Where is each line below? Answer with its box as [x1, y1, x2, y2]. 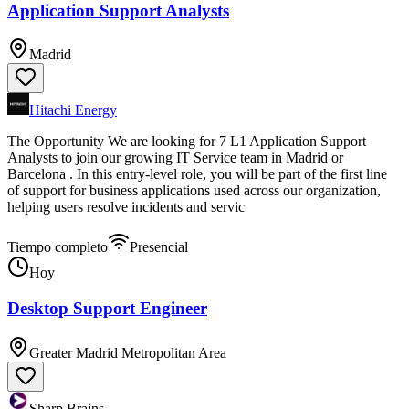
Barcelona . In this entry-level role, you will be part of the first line [7, 166, 387, 183]
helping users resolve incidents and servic [7, 199, 245, 215]
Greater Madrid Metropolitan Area [29, 344, 226, 361]
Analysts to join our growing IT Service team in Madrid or [7, 150, 343, 166]
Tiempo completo [7, 239, 108, 256]
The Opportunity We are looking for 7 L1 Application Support [7, 133, 366, 150]
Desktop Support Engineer [7, 298, 207, 318]
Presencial [130, 239, 188, 256]
